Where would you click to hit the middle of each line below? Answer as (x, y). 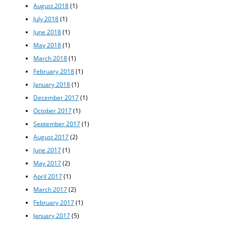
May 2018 (47, 45)
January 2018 (52, 84)
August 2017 (51, 136)
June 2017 (47, 150)
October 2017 (53, 110)
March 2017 (50, 189)
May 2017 (47, 163)
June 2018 (47, 32)
